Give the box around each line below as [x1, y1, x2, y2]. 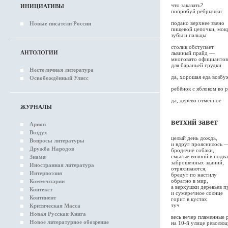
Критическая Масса [30, 203, 80, 209]
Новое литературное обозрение [30, 219, 109, 225]
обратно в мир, [171, 178, 208, 184]
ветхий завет [171, 118, 218, 126]
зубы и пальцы [171, 32, 206, 38]
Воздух [30, 129, 47, 135]
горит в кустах [171, 196, 207, 202]
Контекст [30, 186, 52, 192]
